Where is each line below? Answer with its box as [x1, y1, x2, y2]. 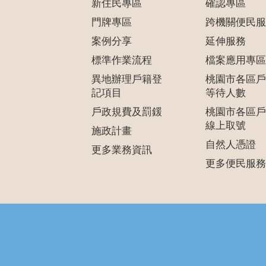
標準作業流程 [91, 55, 152, 66]
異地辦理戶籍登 [91, 74, 162, 85]
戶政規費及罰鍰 [91, 106, 162, 118]
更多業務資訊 [91, 144, 152, 156]
